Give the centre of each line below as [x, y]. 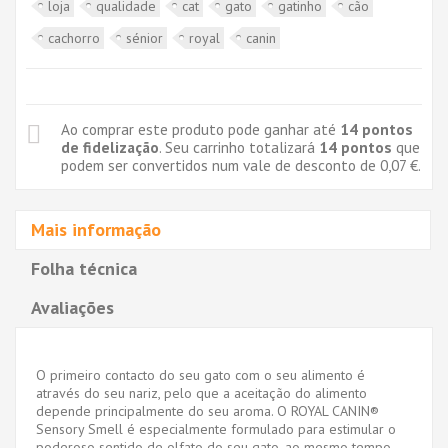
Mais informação [96, 229]
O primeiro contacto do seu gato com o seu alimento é [200, 374]
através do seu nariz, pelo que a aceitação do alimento [201, 392]
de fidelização [110, 146]
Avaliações [72, 307]
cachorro [74, 37]
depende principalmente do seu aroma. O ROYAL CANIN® [207, 410]
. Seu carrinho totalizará [239, 146]
